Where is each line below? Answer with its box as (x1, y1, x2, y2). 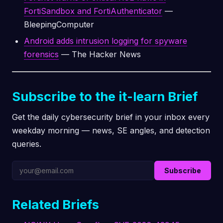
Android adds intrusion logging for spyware (24, 35, 187, 46)
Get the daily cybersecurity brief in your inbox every (12, 111, 210, 122)
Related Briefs (12, 196, 99, 212)
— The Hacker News (59, 49, 141, 59)
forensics (24, 49, 59, 59)
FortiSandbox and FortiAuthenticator (24, 6, 162, 16)
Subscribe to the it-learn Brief (12, 88, 198, 104)
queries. (12, 138, 41, 149)
